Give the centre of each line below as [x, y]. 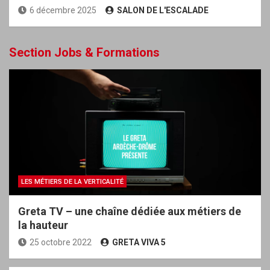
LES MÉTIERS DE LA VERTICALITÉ [72, 181]
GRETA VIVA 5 [139, 242]
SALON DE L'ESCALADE [163, 10]
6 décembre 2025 [63, 10]
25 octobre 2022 [61, 242]
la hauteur [43, 225]
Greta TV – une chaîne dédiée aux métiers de [130, 211]
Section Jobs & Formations [84, 52]
